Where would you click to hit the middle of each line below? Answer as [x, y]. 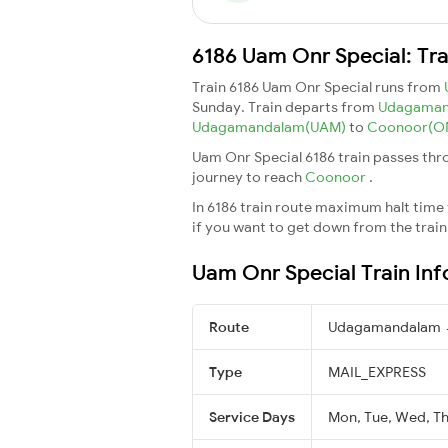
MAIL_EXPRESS [377, 371]
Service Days [252, 416]
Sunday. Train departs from [285, 106]
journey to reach [248, 176]
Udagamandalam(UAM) [270, 126]
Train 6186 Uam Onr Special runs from [318, 86]
